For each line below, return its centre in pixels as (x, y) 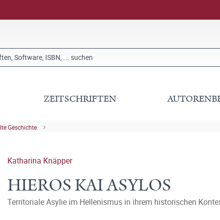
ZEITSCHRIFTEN (80, 99)
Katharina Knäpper (40, 161)
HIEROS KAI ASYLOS (89, 185)
